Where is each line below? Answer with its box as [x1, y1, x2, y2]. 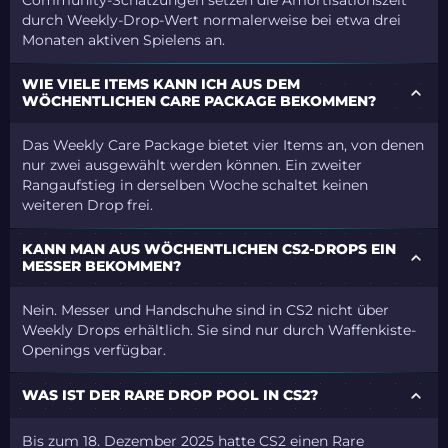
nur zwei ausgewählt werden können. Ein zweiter [22, 157, 363, 174]
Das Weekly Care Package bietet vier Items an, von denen [22, 137, 425, 154]
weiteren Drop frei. [22, 197, 154, 214]
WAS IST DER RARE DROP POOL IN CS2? [22, 387, 319, 404]
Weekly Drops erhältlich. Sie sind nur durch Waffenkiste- [22, 321, 417, 338]
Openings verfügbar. [22, 341, 167, 358]
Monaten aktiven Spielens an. [22, 32, 226, 49]
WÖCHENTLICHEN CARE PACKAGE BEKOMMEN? [22, 93, 377, 110]
